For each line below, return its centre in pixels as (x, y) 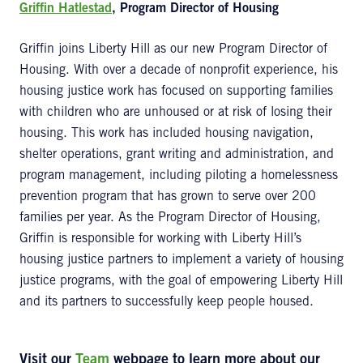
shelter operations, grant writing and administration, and (177, 155)
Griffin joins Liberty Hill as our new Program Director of (173, 49)
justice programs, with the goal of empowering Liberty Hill (181, 281)
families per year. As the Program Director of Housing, (170, 218)
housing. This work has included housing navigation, (167, 134)
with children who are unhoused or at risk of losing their (176, 113)
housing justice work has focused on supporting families (176, 92)
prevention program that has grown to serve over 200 (168, 197)
